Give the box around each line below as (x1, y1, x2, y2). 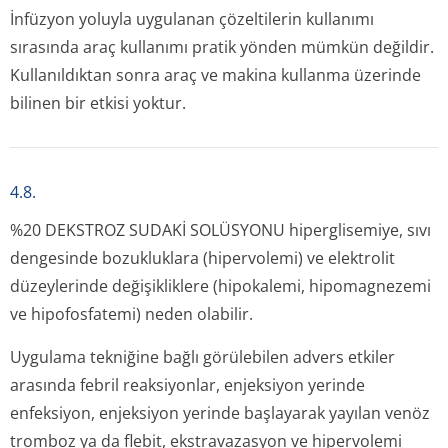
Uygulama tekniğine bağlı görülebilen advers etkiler (10, 346, 395, 368)
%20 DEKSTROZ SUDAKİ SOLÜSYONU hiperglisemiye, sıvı (10, 219, 431, 241)
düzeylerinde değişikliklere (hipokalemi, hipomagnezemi (10, 275, 431, 297)
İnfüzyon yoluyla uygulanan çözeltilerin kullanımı (10, 8, 374, 30)
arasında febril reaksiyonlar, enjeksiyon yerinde (10, 374, 365, 396)
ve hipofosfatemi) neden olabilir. (10, 303, 253, 325)
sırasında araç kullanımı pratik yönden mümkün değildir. (10, 36, 434, 58)
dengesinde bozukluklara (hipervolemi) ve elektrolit (10, 247, 395, 269)
